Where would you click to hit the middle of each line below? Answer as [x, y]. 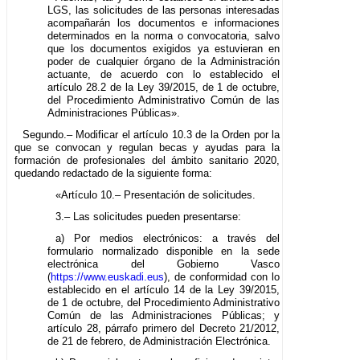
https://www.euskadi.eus [108, 276]
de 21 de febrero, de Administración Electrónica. [160, 341]
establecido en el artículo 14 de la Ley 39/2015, [164, 289]
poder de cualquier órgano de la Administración [164, 61]
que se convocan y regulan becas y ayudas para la [147, 147]
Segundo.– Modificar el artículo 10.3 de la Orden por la [151, 134]
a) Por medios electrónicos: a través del [168, 238]
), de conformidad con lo [222, 276]
